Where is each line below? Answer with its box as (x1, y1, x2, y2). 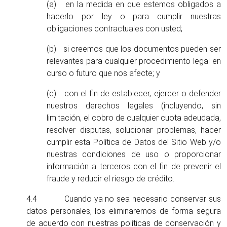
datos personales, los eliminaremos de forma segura (26, 206, 221, 216)
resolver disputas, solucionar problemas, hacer (47, 125, 221, 135)
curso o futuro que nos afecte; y (47, 68, 160, 78)
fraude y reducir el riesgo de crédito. (47, 174, 174, 183)
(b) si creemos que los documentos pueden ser (47, 44, 221, 54)
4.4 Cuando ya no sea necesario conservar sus (26, 194, 221, 204)
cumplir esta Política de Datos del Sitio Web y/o (47, 137, 221, 147)
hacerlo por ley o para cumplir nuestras (47, 12, 221, 21)
